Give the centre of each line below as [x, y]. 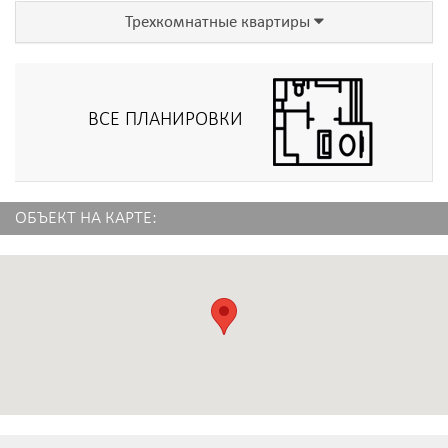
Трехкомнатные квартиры [219, 23]
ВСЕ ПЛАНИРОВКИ [166, 120]
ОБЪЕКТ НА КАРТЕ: [86, 219]
